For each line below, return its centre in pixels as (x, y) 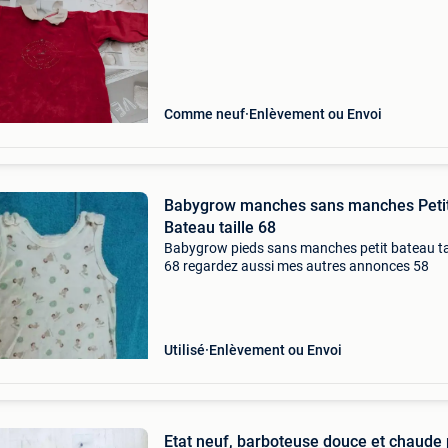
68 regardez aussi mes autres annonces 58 (296, 266)
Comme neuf (204, 114)
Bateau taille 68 (219, 227)
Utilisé (184, 350)
